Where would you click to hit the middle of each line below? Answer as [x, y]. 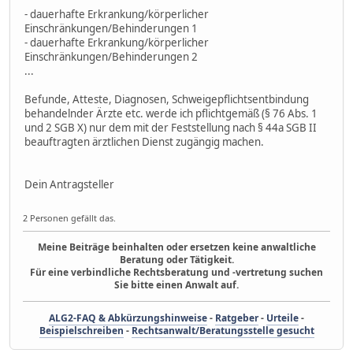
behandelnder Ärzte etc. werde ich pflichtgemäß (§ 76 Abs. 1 [171, 113]
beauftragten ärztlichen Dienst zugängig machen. [144, 141]
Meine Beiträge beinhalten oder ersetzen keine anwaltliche [176, 247]
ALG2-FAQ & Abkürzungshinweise [128, 318]
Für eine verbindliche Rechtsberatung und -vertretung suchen [176, 273]
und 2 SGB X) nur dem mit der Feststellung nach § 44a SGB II [171, 127]
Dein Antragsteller [69, 184]
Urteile [282, 318]
